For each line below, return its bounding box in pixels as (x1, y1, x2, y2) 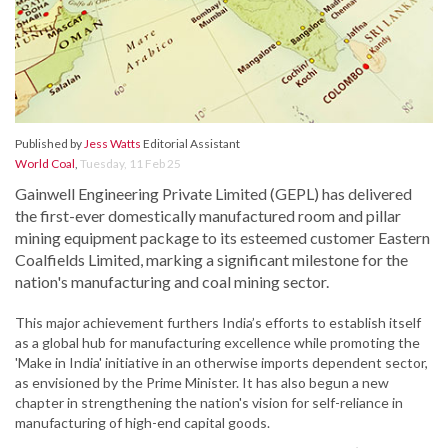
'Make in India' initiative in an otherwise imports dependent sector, (15, 354, 428, 372)
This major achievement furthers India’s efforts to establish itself (15, 314, 421, 332)
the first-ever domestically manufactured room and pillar (15, 206, 401, 226)
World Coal (15, 156, 75, 172)
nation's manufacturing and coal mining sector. (15, 272, 329, 292)
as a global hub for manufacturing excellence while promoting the (15, 334, 420, 352)
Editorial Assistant (141, 136, 240, 152)
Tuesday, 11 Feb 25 (80, 156, 181, 172)
